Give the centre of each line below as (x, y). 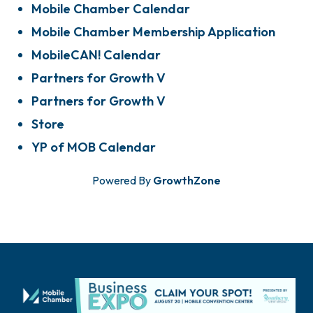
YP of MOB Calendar (94, 147)
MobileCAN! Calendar (96, 55)
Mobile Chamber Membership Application (153, 32)
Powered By (123, 180)
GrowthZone (187, 180)
